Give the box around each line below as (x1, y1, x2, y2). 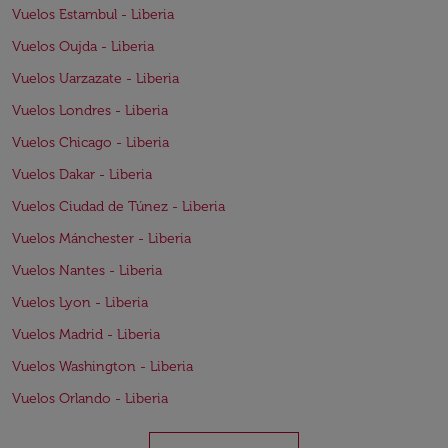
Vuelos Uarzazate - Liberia (12, 70, 179, 88)
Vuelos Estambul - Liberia (12, 6, 174, 24)
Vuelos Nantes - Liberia (12, 262, 162, 280)
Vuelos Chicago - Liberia (12, 134, 169, 152)
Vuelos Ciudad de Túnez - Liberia (12, 198, 225, 216)
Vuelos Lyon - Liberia (12, 294, 148, 312)
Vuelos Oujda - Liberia (12, 38, 154, 56)
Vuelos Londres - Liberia (12, 102, 168, 120)
